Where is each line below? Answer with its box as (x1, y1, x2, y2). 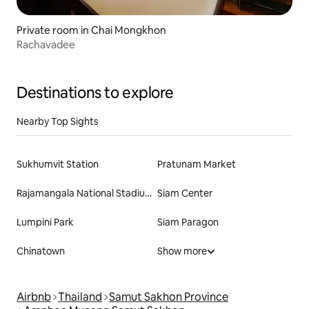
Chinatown (17, 245, 65, 258)
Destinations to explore (17, 83, 174, 103)
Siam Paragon (157, 216, 219, 229)
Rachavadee (17, 38, 75, 52)
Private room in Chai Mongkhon (17, 23, 166, 37)
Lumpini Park (17, 216, 74, 229)
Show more (157, 245, 207, 258)
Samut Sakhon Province (109, 290, 228, 305)
